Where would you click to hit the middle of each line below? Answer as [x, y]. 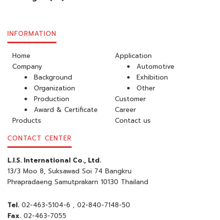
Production [52, 99]
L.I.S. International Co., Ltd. [54, 160]
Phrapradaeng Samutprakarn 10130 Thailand [78, 182]
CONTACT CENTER [40, 138]
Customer [130, 99]
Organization [55, 88]
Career [125, 110]
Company [27, 67]
